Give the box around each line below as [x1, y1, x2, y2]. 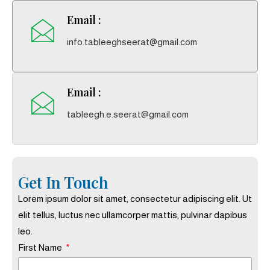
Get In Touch [18, 172, 108, 193]
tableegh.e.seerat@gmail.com [67, 109, 189, 119]
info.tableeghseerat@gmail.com [67, 37, 197, 47]
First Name [18, 242, 64, 253]
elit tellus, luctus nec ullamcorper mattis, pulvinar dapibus [18, 210, 247, 220]
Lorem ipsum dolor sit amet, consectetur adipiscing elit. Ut [18, 193, 252, 204]
